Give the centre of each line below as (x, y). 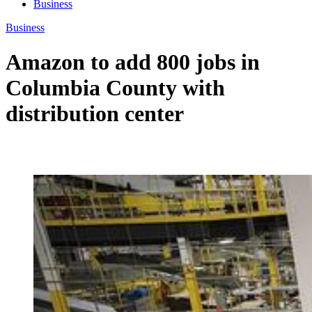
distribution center (95, 113)
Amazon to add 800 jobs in (133, 62)
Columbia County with (115, 87)
